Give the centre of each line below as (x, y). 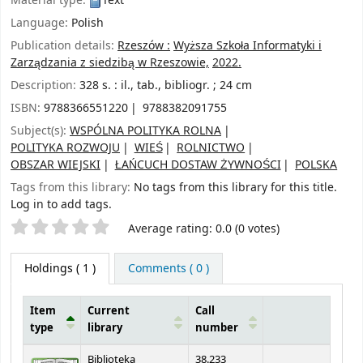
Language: (41, 23)
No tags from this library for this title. (235, 188)
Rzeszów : (144, 46)
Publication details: (64, 46)
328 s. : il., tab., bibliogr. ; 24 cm (166, 86)
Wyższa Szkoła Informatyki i (248, 46)
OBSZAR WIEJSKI (56, 165)
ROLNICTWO (211, 148)
